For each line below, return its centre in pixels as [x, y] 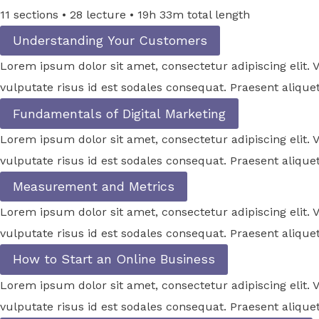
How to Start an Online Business [114, 259]
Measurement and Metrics [94, 186]
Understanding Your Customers [110, 41]
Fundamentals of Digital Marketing [119, 113]
